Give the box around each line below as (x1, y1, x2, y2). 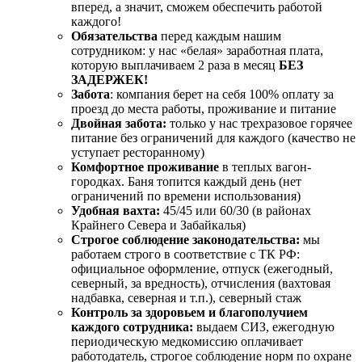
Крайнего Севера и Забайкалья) (71, 218, 246, 232)
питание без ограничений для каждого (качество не (71, 131, 356, 145)
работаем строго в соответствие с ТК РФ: (71, 247, 300, 261)
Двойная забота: (71, 116, 170, 130)
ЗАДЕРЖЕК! (71, 73, 148, 86)
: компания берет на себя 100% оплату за (110, 87, 334, 101)
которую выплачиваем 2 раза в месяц (71, 58, 279, 72)
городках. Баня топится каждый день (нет (71, 175, 301, 188)
